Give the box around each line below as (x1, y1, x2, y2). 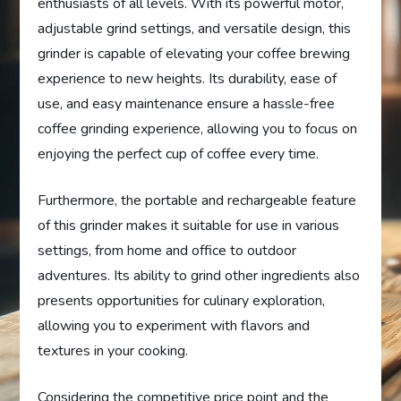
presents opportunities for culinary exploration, (38, 290, 326, 311)
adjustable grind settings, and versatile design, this (38, 18, 352, 38)
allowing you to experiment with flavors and (38, 315, 311, 336)
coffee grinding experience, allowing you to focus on (38, 118, 358, 139)
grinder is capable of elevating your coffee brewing (38, 43, 351, 64)
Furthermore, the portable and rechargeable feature (38, 190, 357, 210)
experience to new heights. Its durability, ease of (38, 68, 337, 89)
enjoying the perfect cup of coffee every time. (38, 143, 320, 164)
